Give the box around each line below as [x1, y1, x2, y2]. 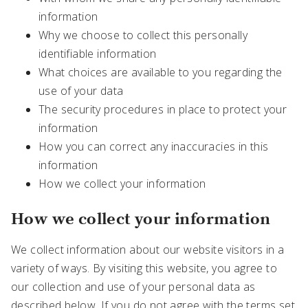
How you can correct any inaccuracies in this [38, 139, 269, 155]
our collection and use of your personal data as [11, 279, 256, 295]
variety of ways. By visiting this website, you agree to [11, 261, 277, 276]
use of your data [38, 83, 124, 99]
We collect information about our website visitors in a [11, 242, 285, 258]
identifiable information [38, 46, 157, 62]
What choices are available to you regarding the [38, 65, 283, 80]
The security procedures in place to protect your [38, 102, 287, 118]
